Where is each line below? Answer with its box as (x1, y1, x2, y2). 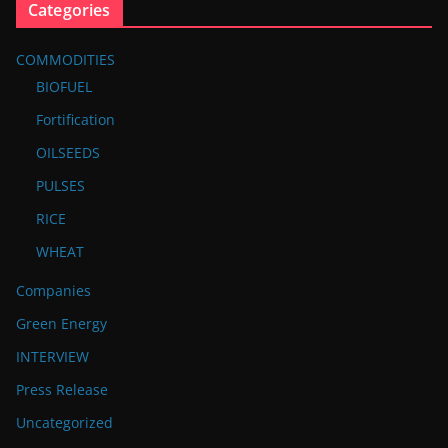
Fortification (36, 110, 115, 130)
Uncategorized (16, 413, 113, 433)
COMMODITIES (16, 50, 115, 70)
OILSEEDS (36, 143, 100, 163)
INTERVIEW (16, 347, 89, 367)
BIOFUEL (36, 77, 92, 97)
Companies (16, 281, 91, 301)
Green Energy (16, 314, 107, 334)
